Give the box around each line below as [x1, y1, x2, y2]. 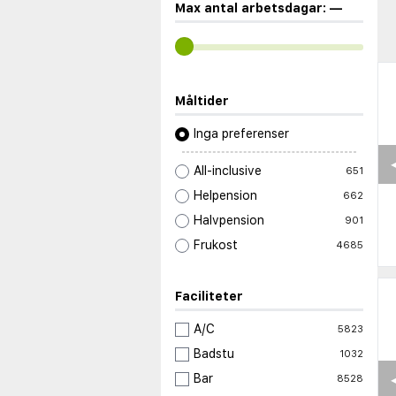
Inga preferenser [194, 126, 289, 141]
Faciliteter [175, 289, 243, 304]
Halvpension [194, 213, 264, 228]
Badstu [194, 346, 234, 362]
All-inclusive [194, 164, 262, 179]
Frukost [194, 238, 238, 253]
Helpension [194, 188, 257, 203]
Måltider [175, 94, 229, 109]
